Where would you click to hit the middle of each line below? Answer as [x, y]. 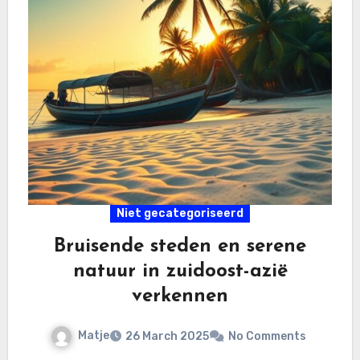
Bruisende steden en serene [180, 246]
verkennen [180, 296]
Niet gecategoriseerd [180, 213]
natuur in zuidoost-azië [180, 271]
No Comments [267, 336]
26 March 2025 [167, 336]
